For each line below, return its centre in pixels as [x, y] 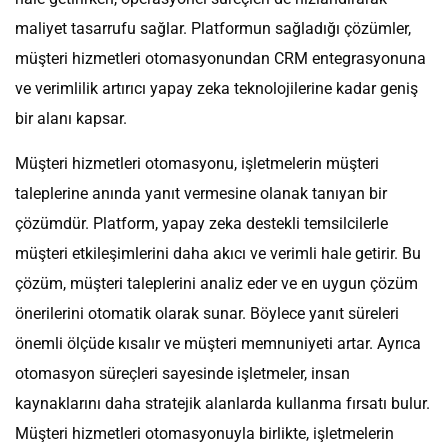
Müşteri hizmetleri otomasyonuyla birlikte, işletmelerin [204, 434]
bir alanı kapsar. [71, 119]
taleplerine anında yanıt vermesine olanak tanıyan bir [201, 194]
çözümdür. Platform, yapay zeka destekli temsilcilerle [201, 224]
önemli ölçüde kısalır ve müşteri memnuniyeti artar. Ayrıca [218, 344]
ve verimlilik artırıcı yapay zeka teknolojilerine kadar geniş [216, 89]
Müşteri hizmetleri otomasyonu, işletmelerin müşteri [197, 164]
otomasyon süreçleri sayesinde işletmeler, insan [182, 374]
